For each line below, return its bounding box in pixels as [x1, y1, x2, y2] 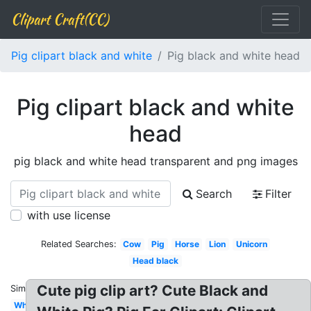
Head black [133, 255, 178, 266]
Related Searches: [40, 239, 117, 249]
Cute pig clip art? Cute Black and [37, 282, 269, 299]
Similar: [10, 283, 41, 294]
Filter [265, 187, 292, 201]
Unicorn [235, 239, 267, 249]
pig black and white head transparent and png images [13, 154, 298, 168]
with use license [27, 208, 110, 222]
